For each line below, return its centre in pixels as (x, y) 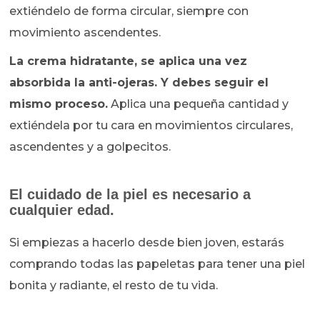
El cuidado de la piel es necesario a (130, 194)
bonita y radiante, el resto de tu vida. (115, 285)
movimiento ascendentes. (85, 32)
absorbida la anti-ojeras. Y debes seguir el (139, 82)
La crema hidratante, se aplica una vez (129, 61)
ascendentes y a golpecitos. (90, 146)
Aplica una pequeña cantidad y (199, 104)
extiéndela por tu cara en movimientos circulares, (151, 125)
